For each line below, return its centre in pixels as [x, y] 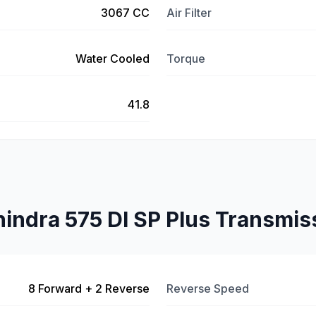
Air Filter [189, 13]
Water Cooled [113, 59]
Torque [186, 59]
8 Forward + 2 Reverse [89, 288]
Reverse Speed [208, 288]
